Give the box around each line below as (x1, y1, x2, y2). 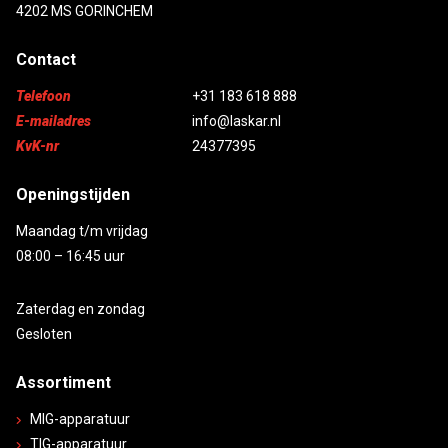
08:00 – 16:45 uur (16, 247, 125, 264)
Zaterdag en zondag (16, 300, 145, 317)
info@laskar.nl (192, 112, 282, 129)
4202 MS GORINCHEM (16, 2, 153, 19)
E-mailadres (16, 112, 91, 129)
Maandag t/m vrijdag (16, 222, 148, 239)
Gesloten (16, 325, 72, 342)
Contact (16, 49, 76, 69)
